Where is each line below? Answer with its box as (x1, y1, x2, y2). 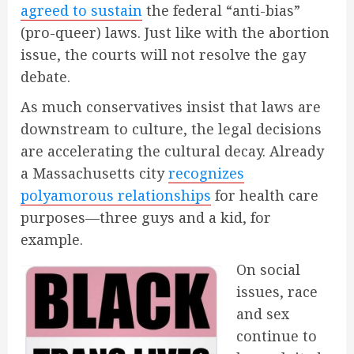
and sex (236, 304, 289, 324)
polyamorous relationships (21, 186, 211, 205)
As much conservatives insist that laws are (21, 97, 321, 117)
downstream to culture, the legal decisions (21, 119, 322, 139)
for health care (211, 186, 318, 205)
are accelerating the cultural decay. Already (21, 141, 324, 161)
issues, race (236, 282, 318, 302)
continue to (236, 326, 317, 346)
